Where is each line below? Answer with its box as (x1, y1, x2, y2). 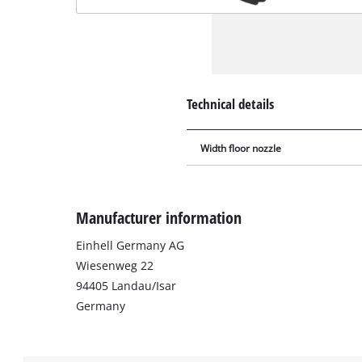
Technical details (187, 94, 275, 113)
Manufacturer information (76, 206, 242, 229)
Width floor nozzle (200, 141, 282, 154)
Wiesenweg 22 (76, 258, 154, 274)
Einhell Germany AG (76, 238, 185, 254)
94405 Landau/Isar (76, 278, 177, 294)
